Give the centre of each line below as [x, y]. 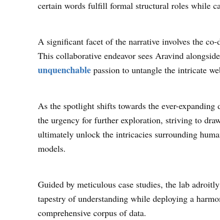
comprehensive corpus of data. [92, 212]
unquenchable [65, 69]
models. [52, 148]
